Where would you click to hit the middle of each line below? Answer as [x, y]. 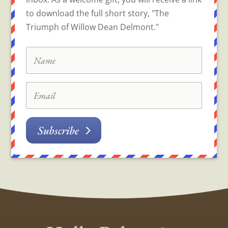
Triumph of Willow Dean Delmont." [93, 27]
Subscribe [58, 130]
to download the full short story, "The [98, 13]
